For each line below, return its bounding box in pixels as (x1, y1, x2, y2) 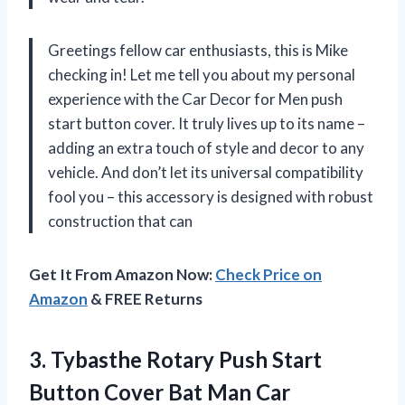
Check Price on (215, 264, 322, 284)
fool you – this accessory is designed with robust (48, 186, 373, 206)
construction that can (48, 211, 193, 231)
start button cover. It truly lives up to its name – (48, 113, 365, 133)
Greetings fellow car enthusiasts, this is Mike (48, 40, 348, 60)
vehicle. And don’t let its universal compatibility (48, 162, 363, 182)
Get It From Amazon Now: (29, 264, 215, 284)
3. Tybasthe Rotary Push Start (29, 345, 322, 372)
